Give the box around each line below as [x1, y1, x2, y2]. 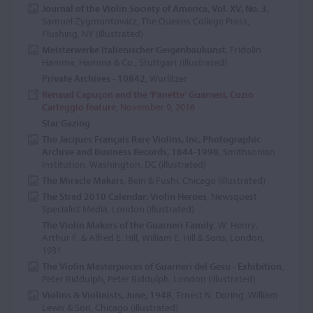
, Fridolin [226, 43, 261, 56]
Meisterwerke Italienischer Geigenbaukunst [42, 43, 226, 56]
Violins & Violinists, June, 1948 [42, 289, 172, 301]
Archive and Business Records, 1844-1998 [42, 145, 219, 158]
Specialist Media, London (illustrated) [42, 203, 194, 215]
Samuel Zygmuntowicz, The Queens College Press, [42, 15, 249, 27]
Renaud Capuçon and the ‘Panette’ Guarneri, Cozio [42, 88, 254, 101]
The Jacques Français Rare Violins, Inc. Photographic [42, 133, 261, 145]
